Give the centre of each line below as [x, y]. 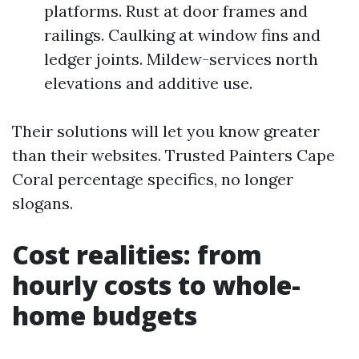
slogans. [42, 203]
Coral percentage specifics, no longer [153, 179]
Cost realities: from [137, 254]
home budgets [105, 315]
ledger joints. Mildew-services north [181, 59]
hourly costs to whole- [156, 285]
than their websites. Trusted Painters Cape [173, 155]
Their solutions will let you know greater [166, 131]
